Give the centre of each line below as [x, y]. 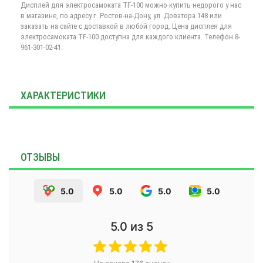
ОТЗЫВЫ [40, 157]
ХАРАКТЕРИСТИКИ [63, 95]
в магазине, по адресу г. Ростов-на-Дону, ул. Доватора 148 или [121, 16]
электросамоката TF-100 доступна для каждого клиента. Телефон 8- [130, 37]
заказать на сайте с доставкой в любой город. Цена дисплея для [126, 26]
